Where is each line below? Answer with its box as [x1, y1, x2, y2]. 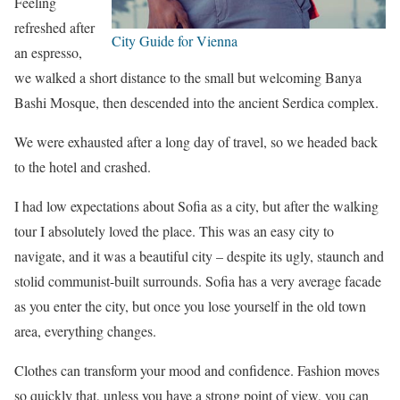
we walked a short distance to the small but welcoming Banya [14, 67, 362, 87]
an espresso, [14, 42, 82, 62]
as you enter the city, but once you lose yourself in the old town [14, 296, 366, 315]
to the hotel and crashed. [14, 156, 151, 176]
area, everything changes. [14, 321, 156, 340]
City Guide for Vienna [112, 30, 237, 50]
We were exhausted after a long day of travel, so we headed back [14, 131, 378, 151]
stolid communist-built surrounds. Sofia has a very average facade [14, 271, 381, 290]
